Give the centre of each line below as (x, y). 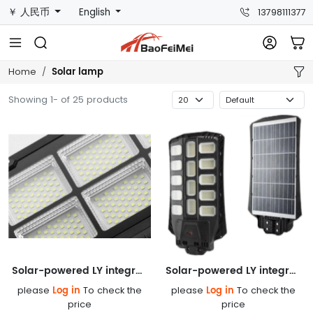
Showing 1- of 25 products (68, 100)
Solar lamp (78, 73)
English (96, 12)
